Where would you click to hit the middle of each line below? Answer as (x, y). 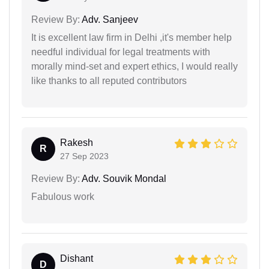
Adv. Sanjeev (109, 20)
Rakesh (77, 143)
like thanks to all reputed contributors (109, 81)
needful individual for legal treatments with (121, 52)
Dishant (77, 259)
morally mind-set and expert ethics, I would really (134, 67)
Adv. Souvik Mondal (123, 179)
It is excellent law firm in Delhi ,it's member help (131, 38)
